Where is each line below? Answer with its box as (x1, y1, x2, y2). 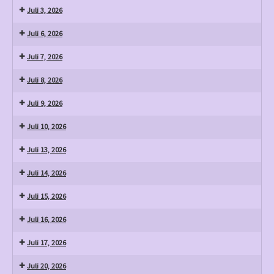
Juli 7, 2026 (27, 52, 62, 61)
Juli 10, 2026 (27, 122, 66, 131)
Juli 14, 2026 (27, 168, 66, 177)
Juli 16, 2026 (27, 215, 66, 224)
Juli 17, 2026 (27, 238, 66, 247)
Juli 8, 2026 (27, 75, 62, 84)
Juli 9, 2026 (27, 98, 62, 108)
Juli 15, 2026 (27, 191, 66, 201)
